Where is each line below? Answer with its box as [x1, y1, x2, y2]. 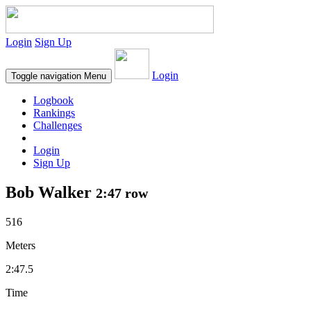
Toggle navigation [11, 71, 81, 81]
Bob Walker [6, 183, 96, 201]
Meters [6, 239, 35, 251]
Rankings [33, 107, 75, 119]
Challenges [33, 119, 82, 131]
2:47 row [96, 185, 148, 201]
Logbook [33, 94, 74, 106]
